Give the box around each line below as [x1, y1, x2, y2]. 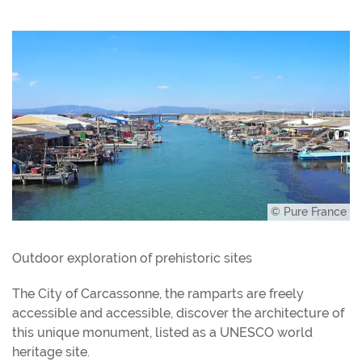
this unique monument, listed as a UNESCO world [12, 325, 313, 341]
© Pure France [267, 205, 350, 219]
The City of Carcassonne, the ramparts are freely [12, 286, 304, 302]
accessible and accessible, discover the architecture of [12, 305, 344, 322]
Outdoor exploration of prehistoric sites [12, 250, 252, 267]
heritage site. [12, 344, 90, 360]
